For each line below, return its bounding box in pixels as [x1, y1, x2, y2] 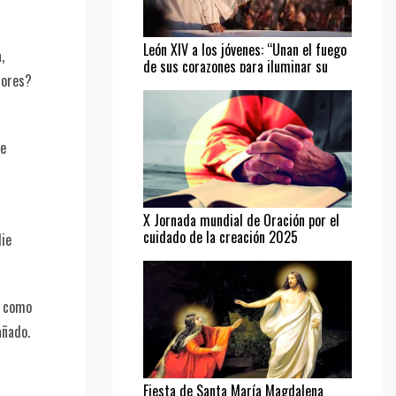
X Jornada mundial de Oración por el [143, 209, 339, 231]
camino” [143, 72, 187, 94]
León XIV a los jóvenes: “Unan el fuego [143, 38, 346, 60]
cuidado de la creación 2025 [143, 225, 298, 247]
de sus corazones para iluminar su [143, 55, 328, 77]
